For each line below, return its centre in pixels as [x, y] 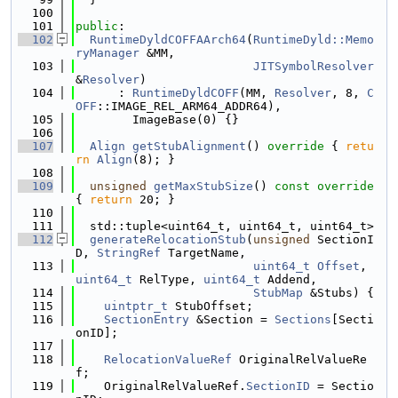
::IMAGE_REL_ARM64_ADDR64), [189, 106]
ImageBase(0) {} [157, 119]
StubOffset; [211, 306]
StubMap [278, 293]
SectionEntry [147, 319]
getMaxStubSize [203, 186]
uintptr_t [136, 306]
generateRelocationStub [168, 239]
